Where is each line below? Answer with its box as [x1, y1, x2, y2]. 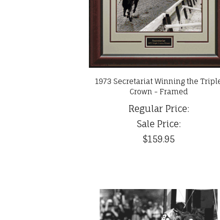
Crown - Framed [129, 87, 188, 97]
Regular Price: [128, 103, 189, 114]
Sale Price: [137, 118, 181, 130]
